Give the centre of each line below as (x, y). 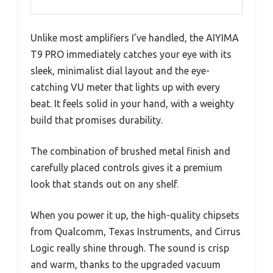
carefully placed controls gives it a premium (126, 168)
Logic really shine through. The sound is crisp (130, 248)
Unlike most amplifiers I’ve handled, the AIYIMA (135, 38)
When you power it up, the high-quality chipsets (135, 215)
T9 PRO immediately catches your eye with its (131, 55)
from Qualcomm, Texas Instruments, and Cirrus (136, 232)
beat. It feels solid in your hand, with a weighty (132, 104)
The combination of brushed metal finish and (130, 151)
